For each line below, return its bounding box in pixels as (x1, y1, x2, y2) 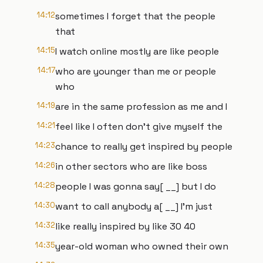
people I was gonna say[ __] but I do (55, 180, 216, 193)
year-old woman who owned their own (55, 240, 228, 252)
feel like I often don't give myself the (55, 120, 222, 133)
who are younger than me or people (55, 65, 216, 77)
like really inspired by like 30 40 (55, 220, 195, 232)
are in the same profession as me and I (55, 100, 227, 113)
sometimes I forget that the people (55, 10, 215, 22)
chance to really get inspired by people (55, 140, 232, 153)
